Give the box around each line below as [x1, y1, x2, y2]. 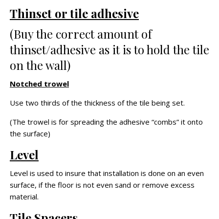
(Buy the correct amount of [10, 26, 152, 42]
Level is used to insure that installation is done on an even [10, 168, 204, 178]
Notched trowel [10, 79, 69, 89]
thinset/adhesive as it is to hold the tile [10, 42, 209, 58]
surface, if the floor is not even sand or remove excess [10, 180, 195, 190]
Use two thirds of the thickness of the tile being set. [10, 98, 185, 108]
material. [10, 192, 39, 202]
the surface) [10, 129, 50, 139]
